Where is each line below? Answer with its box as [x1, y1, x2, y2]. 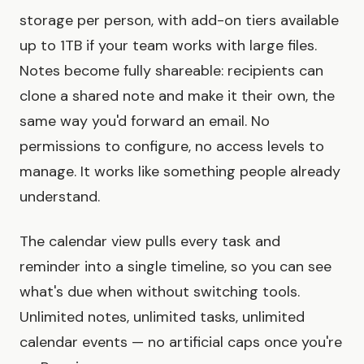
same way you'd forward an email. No [19, 111, 270, 132]
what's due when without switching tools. [19, 282, 300, 302]
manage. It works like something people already [19, 162, 340, 182]
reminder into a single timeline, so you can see [19, 257, 331, 277]
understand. [19, 187, 100, 207]
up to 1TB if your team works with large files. [19, 36, 317, 56]
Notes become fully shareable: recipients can [19, 61, 323, 81]
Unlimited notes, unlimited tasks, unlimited [19, 307, 305, 327]
